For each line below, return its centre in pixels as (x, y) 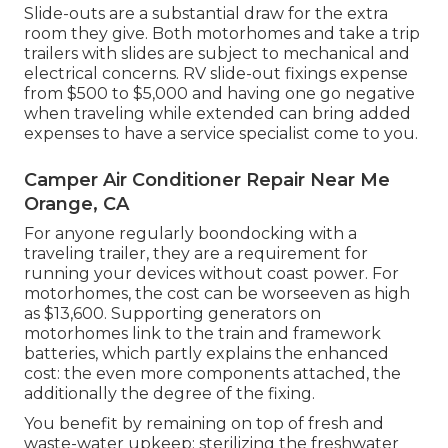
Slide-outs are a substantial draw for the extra (206, 14)
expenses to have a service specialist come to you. (221, 134)
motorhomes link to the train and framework (202, 334)
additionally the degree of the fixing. (169, 394)
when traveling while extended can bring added (217, 114)
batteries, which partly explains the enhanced (206, 354)
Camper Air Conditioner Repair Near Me (207, 180)
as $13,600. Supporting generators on (172, 314)
